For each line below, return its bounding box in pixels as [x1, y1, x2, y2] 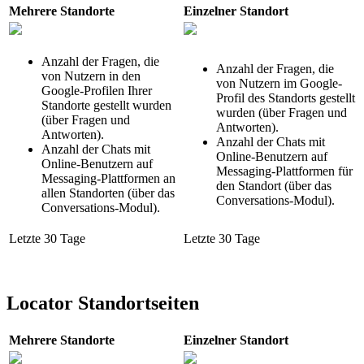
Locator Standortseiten [6, 292, 199, 314]
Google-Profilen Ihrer [41, 84, 152, 98]
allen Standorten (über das [41, 186, 175, 201]
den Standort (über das [216, 179, 331, 193]
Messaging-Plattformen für [216, 164, 353, 179]
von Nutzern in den [41, 69, 141, 84]
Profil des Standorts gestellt [216, 91, 355, 106]
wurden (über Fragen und [216, 106, 347, 120]
